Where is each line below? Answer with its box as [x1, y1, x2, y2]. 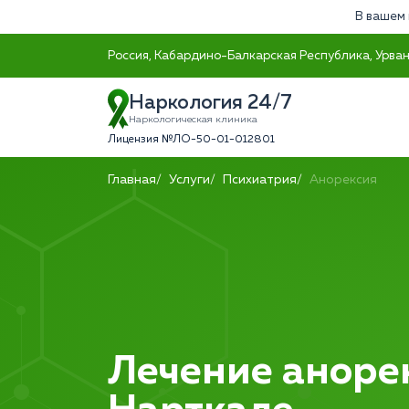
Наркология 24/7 [129, 93, 292, 113]
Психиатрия [223, 173, 297, 186]
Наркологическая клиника [129, 115, 257, 124]
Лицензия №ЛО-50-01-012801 [108, 134, 275, 145]
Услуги [169, 173, 210, 186]
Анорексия [309, 173, 377, 186]
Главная [108, 173, 156, 186]
